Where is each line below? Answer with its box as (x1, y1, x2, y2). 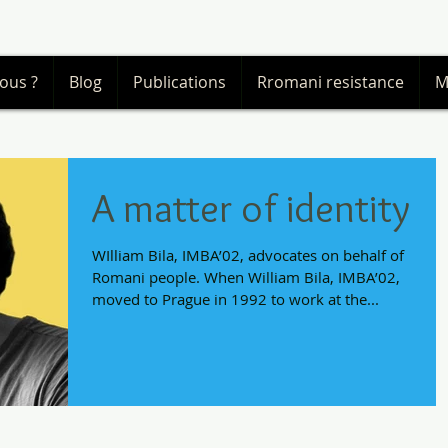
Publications (133, 71, 226, 93)
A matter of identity (92, 183, 410, 232)
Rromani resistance (257, 71, 404, 93)
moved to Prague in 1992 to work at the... (92, 289, 379, 309)
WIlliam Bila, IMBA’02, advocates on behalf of (92, 245, 404, 265)
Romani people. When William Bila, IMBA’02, (92, 267, 400, 287)
